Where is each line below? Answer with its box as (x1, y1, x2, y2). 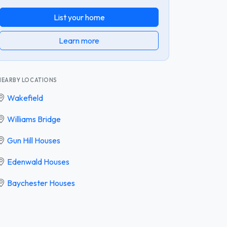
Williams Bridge (7, 113, 61, 124)
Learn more (59, 35, 99, 46)
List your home (53, 12, 105, 22)
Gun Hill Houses (7, 135, 60, 145)
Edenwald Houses (7, 156, 69, 167)
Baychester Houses (7, 177, 75, 188)
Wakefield (7, 92, 43, 103)
